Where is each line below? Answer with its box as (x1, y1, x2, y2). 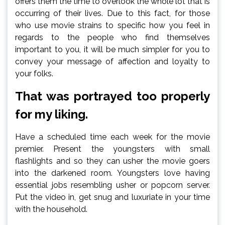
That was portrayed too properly (15, 88, 210, 103)
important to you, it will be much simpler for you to (15, 44, 210, 54)
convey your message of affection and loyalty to (15, 56, 210, 66)
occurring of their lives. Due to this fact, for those (15, 8, 210, 18)
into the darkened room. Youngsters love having (15, 168, 210, 178)
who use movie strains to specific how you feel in (15, 20, 210, 30)
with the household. (15, 204, 87, 214)
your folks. (15, 68, 53, 78)
